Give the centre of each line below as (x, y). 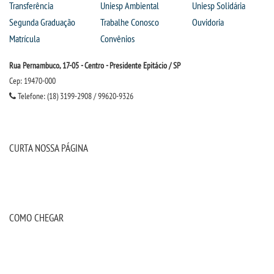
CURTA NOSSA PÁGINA (49, 148)
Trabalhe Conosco (130, 22)
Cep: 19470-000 (32, 81)
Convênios (118, 39)
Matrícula (24, 39)
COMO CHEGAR (36, 217)
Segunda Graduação (42, 22)
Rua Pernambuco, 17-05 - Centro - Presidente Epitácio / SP (95, 65)
